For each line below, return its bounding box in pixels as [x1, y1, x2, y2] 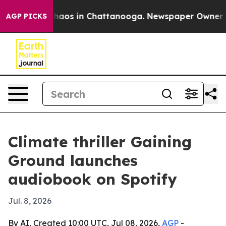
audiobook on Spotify [8, 169, 177, 189]
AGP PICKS [6, 12, 47, 21]
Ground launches [8, 151, 138, 170]
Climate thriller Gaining [8, 132, 192, 151]
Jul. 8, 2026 [8, 196, 51, 206]
